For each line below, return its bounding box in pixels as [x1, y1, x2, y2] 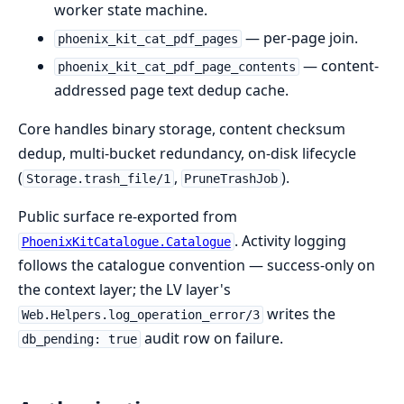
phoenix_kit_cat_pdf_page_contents [57, 60, 296, 74]
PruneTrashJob [184, 171, 279, 186]
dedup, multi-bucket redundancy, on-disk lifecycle [18, 143, 356, 163]
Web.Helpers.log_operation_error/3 [21, 308, 260, 322]
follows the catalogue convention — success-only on [18, 255, 375, 275]
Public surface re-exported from [18, 207, 237, 226]
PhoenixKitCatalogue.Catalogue [21, 234, 231, 249]
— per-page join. [241, 28, 358, 48]
